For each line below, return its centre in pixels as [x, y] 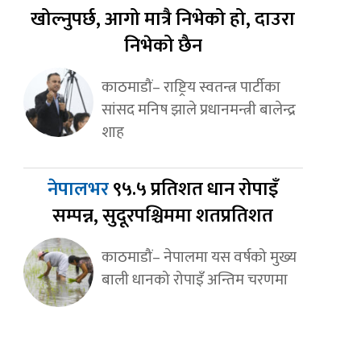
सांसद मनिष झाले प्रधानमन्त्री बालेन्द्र [198, 110]
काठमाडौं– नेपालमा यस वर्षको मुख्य [199, 257]
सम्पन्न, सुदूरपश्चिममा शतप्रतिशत [163, 216]
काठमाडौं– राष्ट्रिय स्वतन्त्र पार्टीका [191, 87]
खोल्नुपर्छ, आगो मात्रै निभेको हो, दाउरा [163, 20]
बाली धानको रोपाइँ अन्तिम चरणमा [194, 280]
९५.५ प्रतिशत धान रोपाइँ [196, 190]
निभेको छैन [163, 46]
